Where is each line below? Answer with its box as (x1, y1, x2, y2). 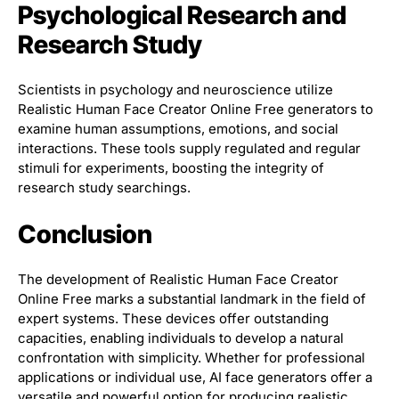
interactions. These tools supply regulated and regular (18, 140, 361, 158)
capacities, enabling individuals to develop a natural (18, 330, 344, 347)
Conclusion (18, 219, 152, 250)
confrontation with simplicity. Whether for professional (18, 349, 365, 367)
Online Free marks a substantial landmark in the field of (18, 290, 366, 308)
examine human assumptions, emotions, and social (18, 120, 338, 138)
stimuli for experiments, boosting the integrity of (18, 159, 324, 177)
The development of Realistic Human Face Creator (18, 271, 338, 289)
